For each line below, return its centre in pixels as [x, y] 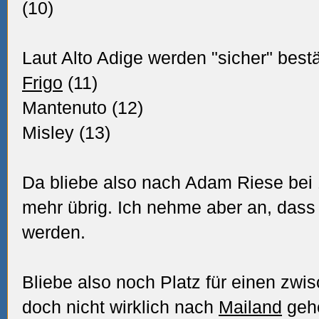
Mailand [250, 307]
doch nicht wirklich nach [120, 307]
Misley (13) [66, 132]
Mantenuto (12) [83, 108]
